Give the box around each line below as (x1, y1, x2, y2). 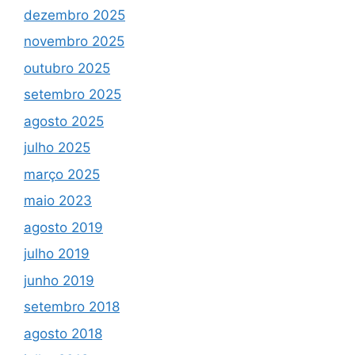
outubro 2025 (24, 59, 110, 76)
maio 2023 (24, 193, 92, 208)
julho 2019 (24, 246, 90, 261)
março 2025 (24, 166, 100, 182)
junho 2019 (24, 272, 94, 288)
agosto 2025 (24, 113, 104, 129)
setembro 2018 (24, 299, 120, 315)
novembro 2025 (24, 33, 124, 49)
